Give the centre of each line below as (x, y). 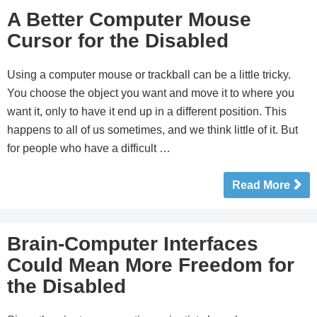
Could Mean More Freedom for (151, 265)
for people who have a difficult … (89, 148)
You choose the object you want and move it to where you (151, 93)
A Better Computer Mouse (129, 19)
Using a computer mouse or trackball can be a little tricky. (149, 75)
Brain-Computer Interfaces (133, 244)
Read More (261, 185)
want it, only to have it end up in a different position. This (147, 111)
